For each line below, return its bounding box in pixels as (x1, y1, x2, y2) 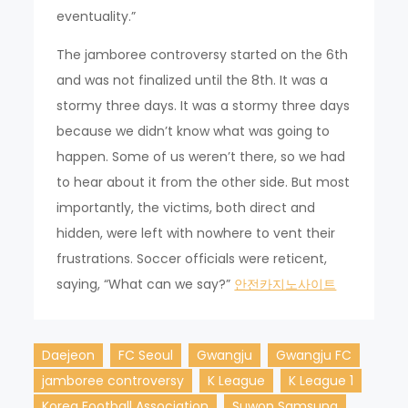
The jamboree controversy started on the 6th (56, 45, 349, 64)
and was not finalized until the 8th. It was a (56, 70, 329, 89)
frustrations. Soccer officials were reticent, (56, 249, 328, 268)
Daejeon (42, 345, 96, 364)
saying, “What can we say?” (56, 274, 235, 293)
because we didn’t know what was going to (56, 121, 331, 140)
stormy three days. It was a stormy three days (56, 96, 351, 115)
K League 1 (289, 371, 354, 390)
